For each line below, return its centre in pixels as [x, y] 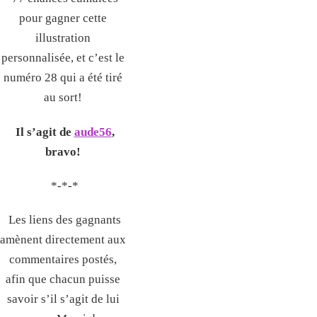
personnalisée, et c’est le [63, 58]
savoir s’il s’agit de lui [63, 299]
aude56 [93, 132]
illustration [63, 38]
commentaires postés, [63, 260]
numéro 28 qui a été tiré [63, 78]
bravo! [63, 151]
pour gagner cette [63, 18]
